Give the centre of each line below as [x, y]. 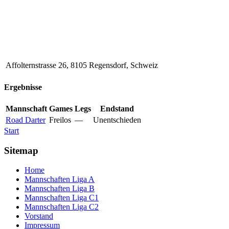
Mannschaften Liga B [60, 189]
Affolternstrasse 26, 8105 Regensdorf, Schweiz [82, 65]
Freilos [60, 120]
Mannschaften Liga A [60, 179]
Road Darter [26, 120]
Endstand [117, 108]
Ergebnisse [23, 87]
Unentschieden [117, 120]
